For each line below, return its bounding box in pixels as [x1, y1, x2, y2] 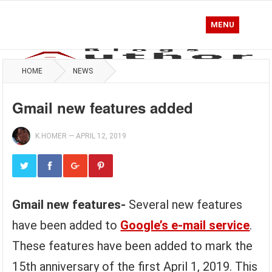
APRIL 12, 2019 [76, 132, 127, 140]
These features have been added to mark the [12, 239, 253, 253]
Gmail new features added [12, 97, 194, 118]
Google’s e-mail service [120, 218, 250, 233]
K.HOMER [35, 132, 67, 140]
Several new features [126, 197, 243, 212]
